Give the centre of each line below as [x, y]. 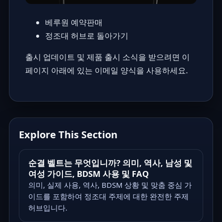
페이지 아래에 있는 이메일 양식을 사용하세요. [106, 71]
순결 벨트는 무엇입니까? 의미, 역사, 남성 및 [110, 163]
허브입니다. [48, 207]
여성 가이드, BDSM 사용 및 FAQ [88, 173]
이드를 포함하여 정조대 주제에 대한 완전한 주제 [108, 196]
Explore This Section [68, 134]
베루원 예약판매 [74, 23]
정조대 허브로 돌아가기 [86, 36]
